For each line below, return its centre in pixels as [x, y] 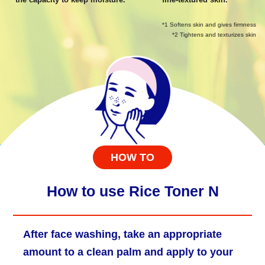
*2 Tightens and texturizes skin [214, 35]
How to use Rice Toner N [132, 192]
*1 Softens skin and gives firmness [209, 25]
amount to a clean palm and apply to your [128, 252]
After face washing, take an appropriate [122, 234]
